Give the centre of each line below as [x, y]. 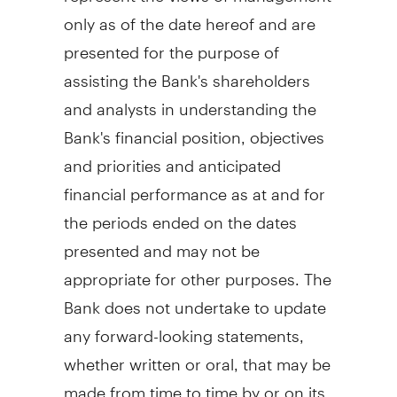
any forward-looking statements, [183, 328]
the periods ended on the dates [180, 214]
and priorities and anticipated [172, 158]
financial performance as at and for [194, 186]
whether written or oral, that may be [197, 356]
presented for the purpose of [171, 44]
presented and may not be [161, 243]
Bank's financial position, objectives [194, 129]
